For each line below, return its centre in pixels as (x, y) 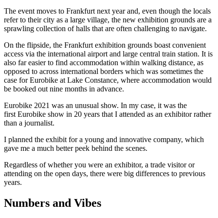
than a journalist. (30, 123)
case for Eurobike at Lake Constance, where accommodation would (108, 80)
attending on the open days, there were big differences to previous (105, 173)
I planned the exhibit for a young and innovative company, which (104, 139)
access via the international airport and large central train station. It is (108, 54)
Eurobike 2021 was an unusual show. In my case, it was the (95, 105)
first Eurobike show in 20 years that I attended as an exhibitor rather (108, 114)
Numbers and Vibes (53, 203)
